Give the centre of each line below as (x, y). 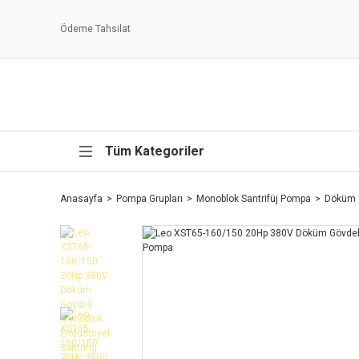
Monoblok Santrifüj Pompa (254, 199)
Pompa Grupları (149, 199)
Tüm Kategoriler (155, 151)
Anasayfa (81, 199)
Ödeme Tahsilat (95, 29)
